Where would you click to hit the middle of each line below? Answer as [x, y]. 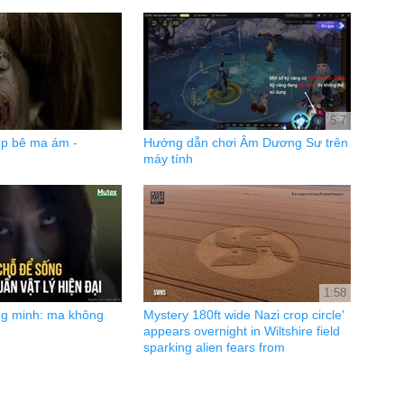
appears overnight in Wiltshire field [242, 331]
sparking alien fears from [214, 347]
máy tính [168, 159]
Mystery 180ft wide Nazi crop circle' [244, 315]
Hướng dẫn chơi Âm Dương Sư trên [246, 142]
